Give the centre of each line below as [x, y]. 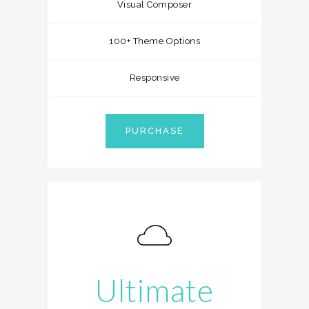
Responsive [154, 78]
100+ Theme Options [154, 41]
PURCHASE [154, 131]
